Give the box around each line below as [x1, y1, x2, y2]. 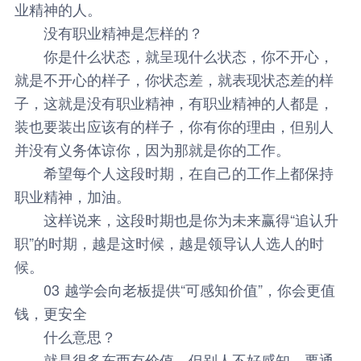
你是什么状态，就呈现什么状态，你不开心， [14, 44, 334, 66]
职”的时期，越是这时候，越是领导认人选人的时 [14, 231, 324, 253]
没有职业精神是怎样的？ [14, 21, 203, 43]
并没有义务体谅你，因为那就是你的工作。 [14, 138, 290, 160]
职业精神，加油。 [14, 185, 131, 206]
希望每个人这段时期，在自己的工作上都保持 [14, 161, 334, 183]
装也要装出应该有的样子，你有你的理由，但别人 [14, 114, 334, 136]
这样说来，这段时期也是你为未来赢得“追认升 [14, 208, 338, 230]
